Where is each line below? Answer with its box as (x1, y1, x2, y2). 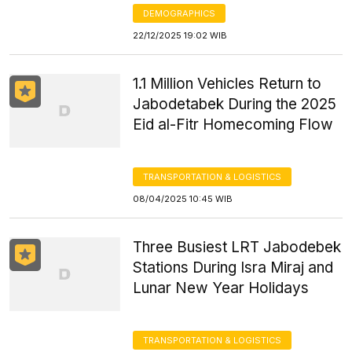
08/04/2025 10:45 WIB (133, 193, 233, 204)
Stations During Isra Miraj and (133, 258, 334, 277)
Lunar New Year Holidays (133, 279, 310, 297)
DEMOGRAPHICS (143, 8, 216, 19)
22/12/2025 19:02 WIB (133, 30, 228, 41)
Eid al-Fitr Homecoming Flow (133, 115, 334, 134)
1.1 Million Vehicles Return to (133, 75, 322, 93)
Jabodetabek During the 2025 (133, 95, 337, 113)
